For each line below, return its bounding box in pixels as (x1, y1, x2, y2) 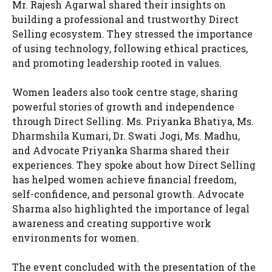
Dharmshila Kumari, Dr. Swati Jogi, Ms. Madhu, (12, 129, 240, 142)
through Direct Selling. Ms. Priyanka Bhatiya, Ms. (12, 115, 254, 127)
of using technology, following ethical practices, (12, 42, 248, 55)
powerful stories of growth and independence (12, 100, 234, 113)
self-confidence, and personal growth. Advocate (12, 188, 244, 200)
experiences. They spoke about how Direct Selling (12, 158, 256, 171)
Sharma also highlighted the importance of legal (12, 202, 250, 215)
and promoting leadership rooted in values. (12, 56, 222, 69)
